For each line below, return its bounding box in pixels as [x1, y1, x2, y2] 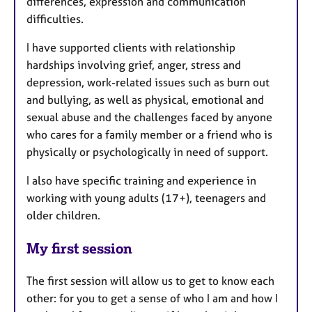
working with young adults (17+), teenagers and [26, 191, 269, 205]
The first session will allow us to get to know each [26, 273, 274, 288]
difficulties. [26, 12, 84, 26]
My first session [26, 240, 132, 258]
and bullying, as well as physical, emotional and [26, 93, 264, 107]
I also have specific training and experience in [26, 173, 256, 188]
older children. [26, 208, 100, 223]
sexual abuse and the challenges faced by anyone [26, 110, 272, 125]
